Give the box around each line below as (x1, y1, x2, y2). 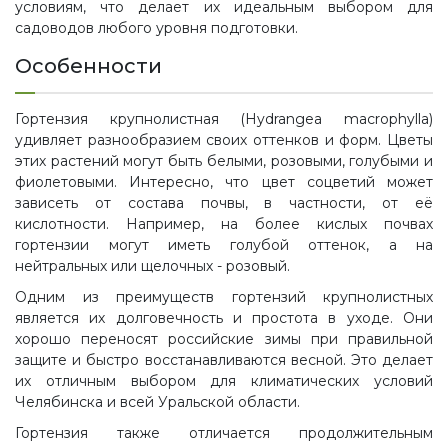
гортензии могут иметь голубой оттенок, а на (15, 236, 433, 254)
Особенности (15, 54, 162, 78)
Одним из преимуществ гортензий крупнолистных (15, 288, 433, 306)
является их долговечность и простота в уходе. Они (15, 309, 433, 327)
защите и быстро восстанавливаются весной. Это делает (15, 351, 433, 369)
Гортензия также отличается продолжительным (15, 424, 433, 442)
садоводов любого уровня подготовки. (15, 19, 298, 37)
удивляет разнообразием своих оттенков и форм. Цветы (15, 131, 433, 149)
